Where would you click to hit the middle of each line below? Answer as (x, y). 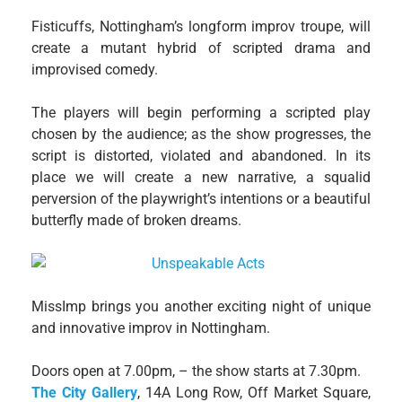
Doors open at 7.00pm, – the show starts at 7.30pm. (196, 371)
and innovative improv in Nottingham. (151, 328)
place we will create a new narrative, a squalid (201, 177)
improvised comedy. (95, 69)
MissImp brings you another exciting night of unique (201, 306)
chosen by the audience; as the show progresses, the (201, 134)
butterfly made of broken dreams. (136, 220)
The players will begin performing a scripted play (201, 112)
